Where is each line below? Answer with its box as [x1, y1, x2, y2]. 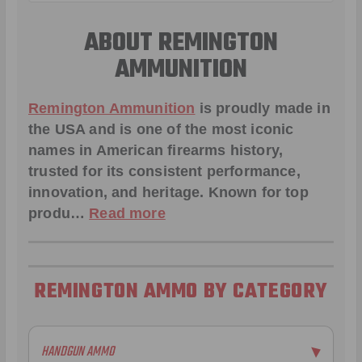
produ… [28, 204, 90, 221]
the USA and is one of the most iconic [28, 120, 294, 137]
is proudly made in [195, 99, 330, 116]
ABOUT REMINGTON [84, 23, 278, 63]
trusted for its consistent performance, [28, 162, 301, 179]
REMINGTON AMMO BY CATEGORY [34, 276, 328, 309]
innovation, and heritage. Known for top [28, 183, 309, 200]
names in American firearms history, [28, 141, 284, 158]
